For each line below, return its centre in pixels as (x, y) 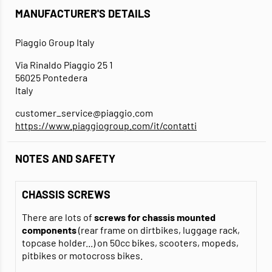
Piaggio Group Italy (55, 42)
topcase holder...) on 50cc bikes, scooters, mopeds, (130, 243)
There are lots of (58, 217)
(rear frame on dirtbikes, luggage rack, (159, 230)
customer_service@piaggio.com (84, 113)
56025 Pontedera (51, 78)
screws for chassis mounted (155, 217)
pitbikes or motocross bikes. (82, 256)
